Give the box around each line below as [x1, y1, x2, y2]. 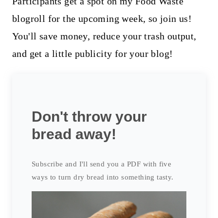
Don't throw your [31, 109, 147, 125]
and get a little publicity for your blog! [12, 48, 173, 59]
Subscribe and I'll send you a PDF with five [31, 160, 172, 168]
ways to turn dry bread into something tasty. [31, 173, 174, 182]
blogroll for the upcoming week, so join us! [12, 13, 192, 24]
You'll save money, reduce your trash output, [12, 31, 197, 42]
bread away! [31, 126, 116, 143]
